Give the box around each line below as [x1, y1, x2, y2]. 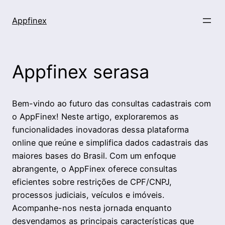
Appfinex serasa [12, 60, 154, 83]
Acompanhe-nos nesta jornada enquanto [12, 203, 172, 213]
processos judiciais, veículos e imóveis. [12, 190, 164, 200]
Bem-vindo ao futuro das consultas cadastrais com [12, 98, 211, 109]
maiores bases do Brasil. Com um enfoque [12, 151, 176, 161]
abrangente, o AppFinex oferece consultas [12, 164, 177, 174]
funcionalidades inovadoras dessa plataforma [12, 125, 189, 135]
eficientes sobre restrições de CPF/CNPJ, [12, 177, 172, 187]
